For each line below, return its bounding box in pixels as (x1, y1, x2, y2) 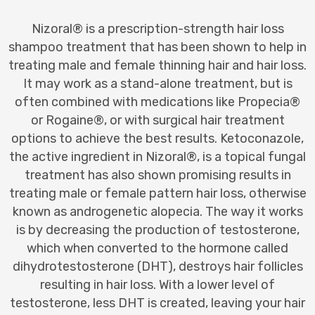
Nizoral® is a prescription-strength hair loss (31, 20, 284, 37)
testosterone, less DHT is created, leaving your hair (10, 295, 305, 311)
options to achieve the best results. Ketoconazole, (11, 130, 304, 146)
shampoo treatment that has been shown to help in (8, 39, 307, 55)
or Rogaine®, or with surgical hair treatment (30, 112, 285, 128)
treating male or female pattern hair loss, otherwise (8, 185, 307, 201)
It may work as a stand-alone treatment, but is (22, 75, 292, 91)
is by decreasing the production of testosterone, (15, 221, 300, 238)
